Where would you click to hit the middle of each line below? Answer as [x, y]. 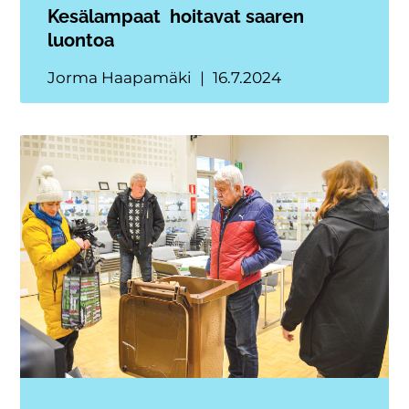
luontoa [84, 41]
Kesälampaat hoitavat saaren [176, 17]
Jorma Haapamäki [122, 78]
